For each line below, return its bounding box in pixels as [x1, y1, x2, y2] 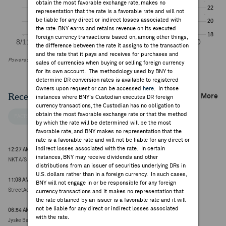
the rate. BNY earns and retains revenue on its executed [36, 26, 176, 31]
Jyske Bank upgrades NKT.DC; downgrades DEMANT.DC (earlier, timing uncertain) [8, 218, 197, 223]
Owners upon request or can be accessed [36, 86, 143, 91]
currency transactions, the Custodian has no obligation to [36, 103, 180, 108]
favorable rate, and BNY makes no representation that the [36, 129, 182, 134]
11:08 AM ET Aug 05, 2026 [8, 178, 68, 183]
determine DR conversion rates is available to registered [36, 77, 179, 83]
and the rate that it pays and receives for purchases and [36, 51, 179, 57]
